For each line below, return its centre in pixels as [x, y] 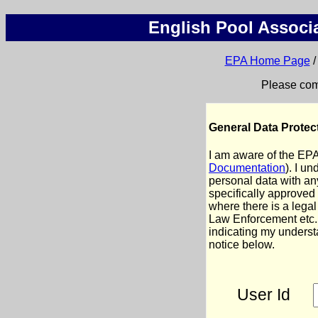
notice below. [242, 244]
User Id [263, 295]
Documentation [247, 168]
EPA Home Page [267, 61]
